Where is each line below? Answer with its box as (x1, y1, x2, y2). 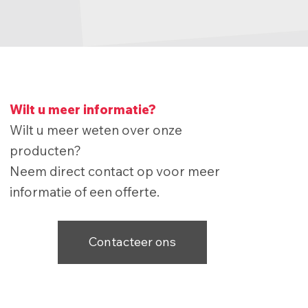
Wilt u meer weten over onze (9, 122, 182, 139)
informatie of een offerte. (9, 184, 159, 201)
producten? (9, 142, 81, 159)
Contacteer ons (88, 234, 176, 250)
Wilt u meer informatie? (9, 101, 156, 118)
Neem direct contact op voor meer (9, 163, 220, 180)
